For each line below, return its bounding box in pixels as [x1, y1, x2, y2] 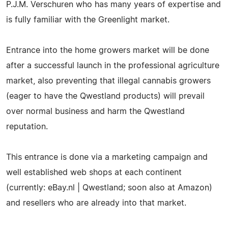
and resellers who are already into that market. [6, 198, 186, 207]
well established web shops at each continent [6, 168, 182, 177]
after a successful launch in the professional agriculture [6, 61, 219, 70]
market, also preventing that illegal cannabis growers [6, 76, 211, 85]
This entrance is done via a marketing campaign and [6, 153, 208, 161]
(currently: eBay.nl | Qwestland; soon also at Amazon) [6, 183, 212, 192]
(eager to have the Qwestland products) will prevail [6, 92, 205, 100]
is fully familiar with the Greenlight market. [6, 15, 169, 24]
